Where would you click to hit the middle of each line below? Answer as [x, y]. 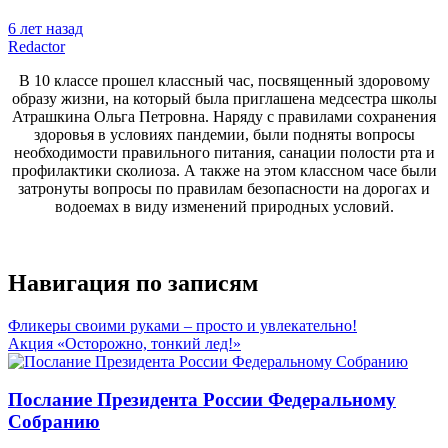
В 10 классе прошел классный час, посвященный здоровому [224, 80]
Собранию [54, 422]
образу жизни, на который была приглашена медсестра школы [224, 98]
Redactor [36, 46]
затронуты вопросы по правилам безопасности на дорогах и [224, 188]
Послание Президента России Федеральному [202, 400]
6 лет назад [45, 28]
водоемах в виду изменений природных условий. [224, 206]
